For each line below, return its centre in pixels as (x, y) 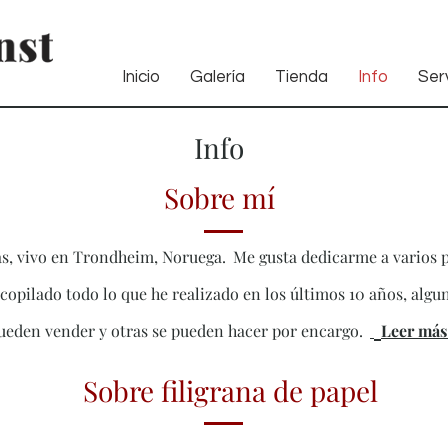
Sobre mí (219, 198)
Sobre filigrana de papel (230, 391)
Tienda (301, 77)
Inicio (141, 77)
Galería (217, 77)
